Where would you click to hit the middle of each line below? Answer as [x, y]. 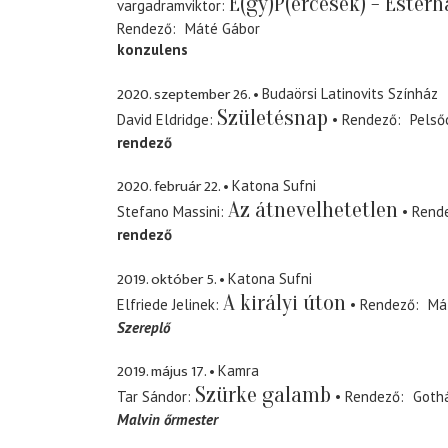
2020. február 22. [168, 187]
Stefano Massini [168, 212]
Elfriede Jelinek [166, 304]
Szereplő [143, 327]
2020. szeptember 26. [183, 94]
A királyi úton [284, 302]
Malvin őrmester [167, 420]
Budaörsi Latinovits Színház [350, 93]
